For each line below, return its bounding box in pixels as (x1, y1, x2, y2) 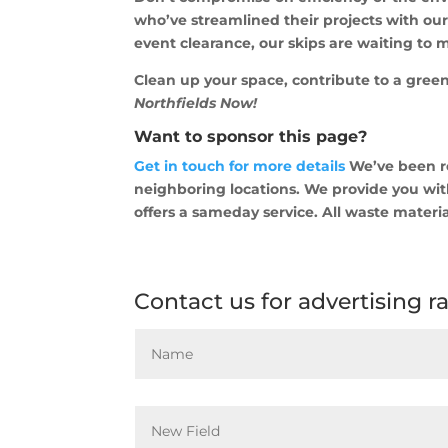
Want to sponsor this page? (134, 127, 368, 147)
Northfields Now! (134, 94, 258, 113)
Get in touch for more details (134, 157, 346, 176)
